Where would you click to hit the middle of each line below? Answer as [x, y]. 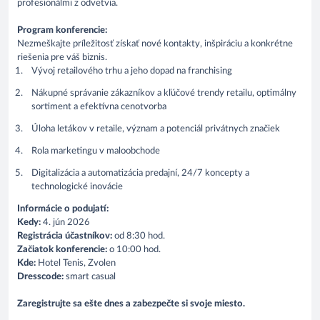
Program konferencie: [62, 30]
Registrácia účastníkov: [65, 236]
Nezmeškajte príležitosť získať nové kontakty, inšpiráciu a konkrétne [155, 44]
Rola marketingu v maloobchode [96, 151]
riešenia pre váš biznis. [62, 57]
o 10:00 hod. [134, 249]
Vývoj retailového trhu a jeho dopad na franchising [132, 71]
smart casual [90, 276]
